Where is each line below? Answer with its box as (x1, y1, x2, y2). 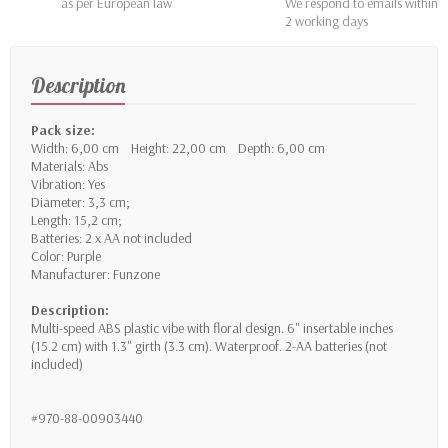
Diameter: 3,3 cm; (31, 193, 130, 212)
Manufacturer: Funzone (31, 265, 160, 284)
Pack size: (31, 121, 95, 140)
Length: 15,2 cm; (31, 211, 122, 230)
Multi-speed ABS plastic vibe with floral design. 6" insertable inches (31, 319, 393, 338)
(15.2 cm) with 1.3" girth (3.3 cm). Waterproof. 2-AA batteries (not (31, 337, 387, 356)
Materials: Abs (31, 157, 108, 176)
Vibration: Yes (31, 175, 105, 194)
